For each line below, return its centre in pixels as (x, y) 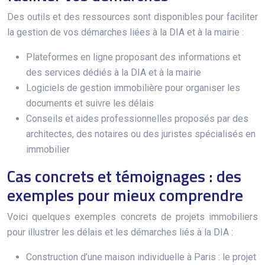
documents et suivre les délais (90, 103)
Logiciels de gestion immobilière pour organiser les (133, 88)
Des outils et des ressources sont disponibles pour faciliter (132, 17)
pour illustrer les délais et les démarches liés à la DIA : (120, 232)
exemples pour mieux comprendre (125, 195)
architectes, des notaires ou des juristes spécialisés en (141, 134)
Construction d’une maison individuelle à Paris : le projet (141, 257)
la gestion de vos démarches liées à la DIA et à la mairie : (125, 32)
